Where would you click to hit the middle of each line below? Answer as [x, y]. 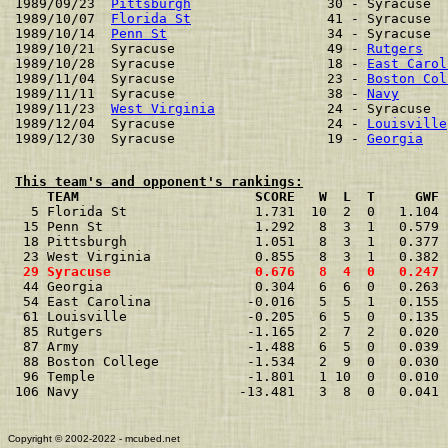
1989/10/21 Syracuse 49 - [191, 48]
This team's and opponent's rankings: [159, 181]
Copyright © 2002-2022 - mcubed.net [94, 438]
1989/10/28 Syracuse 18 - [191, 63]
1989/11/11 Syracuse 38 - [191, 93]
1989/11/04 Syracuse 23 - [191, 78]
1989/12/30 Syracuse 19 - [191, 138]
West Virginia [163, 108]
